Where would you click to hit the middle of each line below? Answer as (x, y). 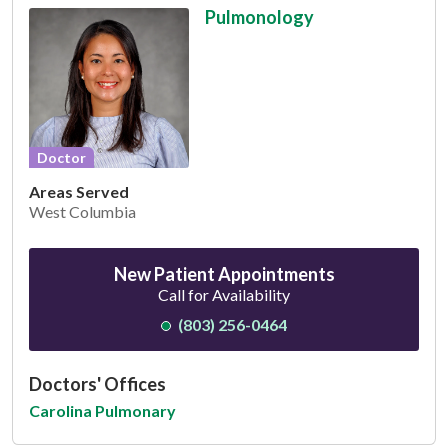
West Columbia (82, 212)
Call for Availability (224, 295)
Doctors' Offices (97, 384)
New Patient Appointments (224, 274)
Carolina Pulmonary (102, 411)
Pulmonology (259, 17)
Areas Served (79, 192)
